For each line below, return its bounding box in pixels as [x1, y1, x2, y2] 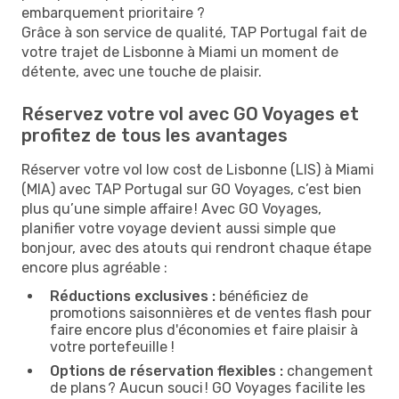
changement [283, 362, 373, 379]
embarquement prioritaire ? [21, 4, 205, 21]
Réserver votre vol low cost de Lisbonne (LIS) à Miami [21, 160, 374, 178]
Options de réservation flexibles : [50, 362, 283, 379]
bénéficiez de [216, 287, 308, 305]
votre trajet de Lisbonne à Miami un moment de [21, 43, 338, 61]
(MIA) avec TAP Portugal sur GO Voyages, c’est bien [21, 180, 362, 198]
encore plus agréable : [21, 258, 167, 276]
